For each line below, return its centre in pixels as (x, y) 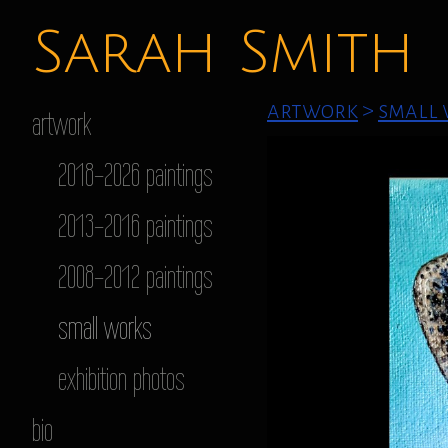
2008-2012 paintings (135, 276)
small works (104, 327)
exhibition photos (121, 378)
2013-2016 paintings (135, 225)
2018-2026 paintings (135, 174)
